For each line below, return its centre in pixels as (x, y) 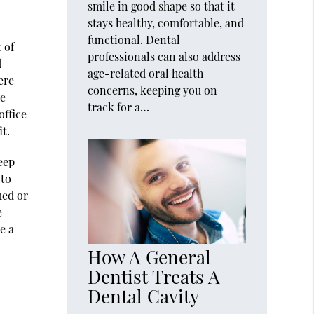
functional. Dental (134, 39)
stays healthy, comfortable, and (166, 22)
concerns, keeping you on (153, 90)
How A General (150, 257)
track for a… (119, 107)
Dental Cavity (144, 296)
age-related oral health (146, 73)
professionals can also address (164, 56)
